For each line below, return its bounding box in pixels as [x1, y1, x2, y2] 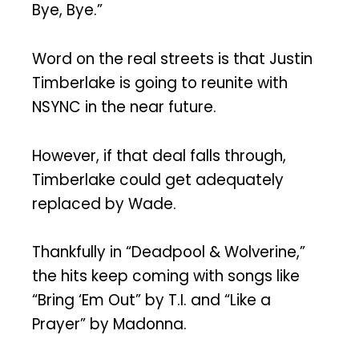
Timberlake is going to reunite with [32, 71, 288, 94]
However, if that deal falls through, [32, 144, 286, 167]
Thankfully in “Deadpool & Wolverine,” [32, 241, 305, 264]
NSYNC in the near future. [32, 95, 216, 118]
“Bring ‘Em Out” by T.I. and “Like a [32, 289, 271, 312]
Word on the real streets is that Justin [32, 47, 313, 70]
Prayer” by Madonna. [32, 313, 187, 336]
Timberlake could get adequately [32, 168, 284, 191]
